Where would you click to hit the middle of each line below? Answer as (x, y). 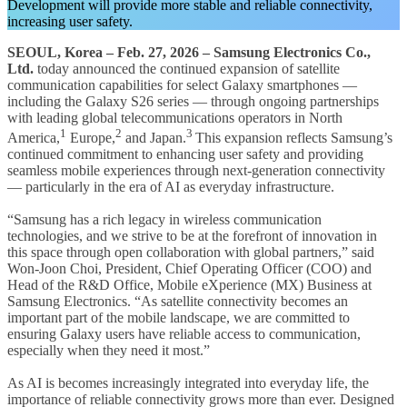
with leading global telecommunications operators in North (175, 117)
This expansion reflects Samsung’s (294, 138)
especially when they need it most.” (109, 351)
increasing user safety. (70, 21)
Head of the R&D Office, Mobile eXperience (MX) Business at (189, 285)
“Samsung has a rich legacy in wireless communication (164, 220)
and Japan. (154, 138)
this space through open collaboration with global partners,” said (191, 253)
